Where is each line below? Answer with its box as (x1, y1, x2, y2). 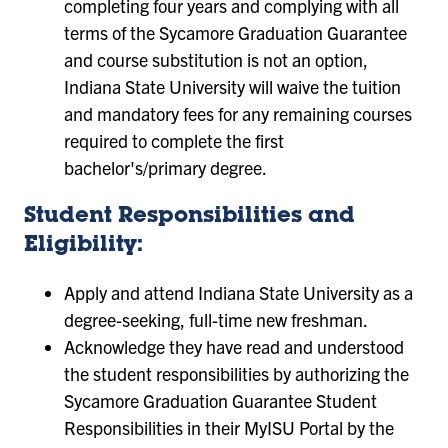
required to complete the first (64, 128, 284, 152)
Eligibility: (24, 234, 143, 257)
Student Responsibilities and (24, 205, 355, 228)
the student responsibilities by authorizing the (64, 361, 409, 385)
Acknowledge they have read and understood (64, 334, 404, 358)
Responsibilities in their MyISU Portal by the (64, 415, 394, 439)
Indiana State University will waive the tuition (64, 74, 401, 98)
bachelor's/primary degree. (64, 155, 267, 179)
